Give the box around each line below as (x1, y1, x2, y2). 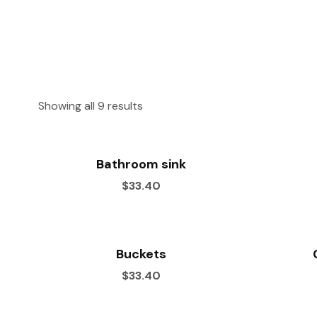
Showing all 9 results (38, 98, 143, 113)
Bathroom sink (96, 156, 186, 173)
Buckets (116, 246, 166, 263)
